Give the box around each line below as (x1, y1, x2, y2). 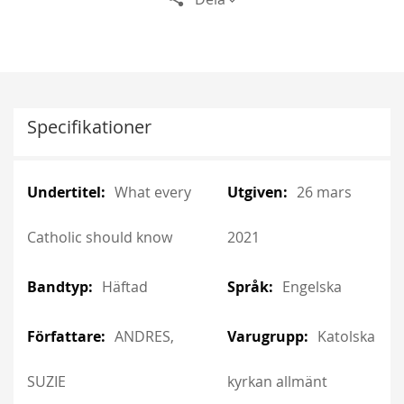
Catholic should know (27, 226, 172, 247)
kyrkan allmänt (226, 371, 327, 391)
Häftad (102, 276, 148, 297)
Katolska (317, 326, 375, 346)
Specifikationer (27, 114, 151, 139)
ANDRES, (115, 326, 174, 346)
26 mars (296, 181, 352, 202)
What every (115, 181, 191, 202)
